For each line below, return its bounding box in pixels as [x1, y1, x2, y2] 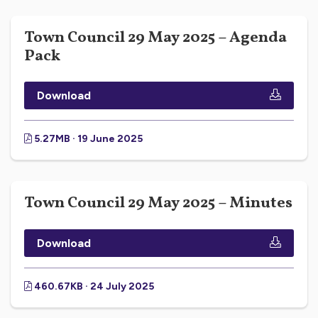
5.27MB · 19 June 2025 [32, 133, 143, 146]
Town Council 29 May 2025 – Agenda [24, 26, 287, 49]
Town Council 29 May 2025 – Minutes [24, 192, 292, 215]
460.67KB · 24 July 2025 [32, 280, 154, 292]
